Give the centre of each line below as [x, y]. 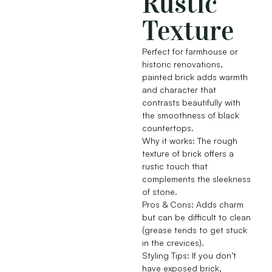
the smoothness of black [191, 115]
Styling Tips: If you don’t [189, 256]
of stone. [160, 192]
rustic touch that [175, 166]
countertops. [168, 128]
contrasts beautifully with [191, 103]
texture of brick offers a [188, 154]
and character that [179, 90]
